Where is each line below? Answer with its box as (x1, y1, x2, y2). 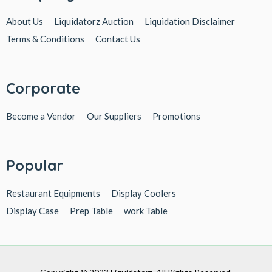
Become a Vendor (6, 110, 76, 121)
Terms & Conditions (6, 33, 84, 44)
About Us (6, 16, 43, 27)
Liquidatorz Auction (54, 16, 134, 27)
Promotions (152, 110, 200, 121)
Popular (6, 156, 63, 174)
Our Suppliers (87, 110, 141, 121)
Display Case (6, 205, 59, 216)
